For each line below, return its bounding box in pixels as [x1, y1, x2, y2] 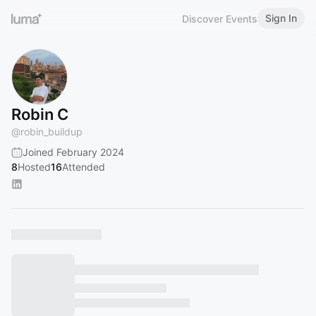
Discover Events [182, 12, 257, 25]
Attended [62, 161, 105, 173]
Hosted [18, 161, 51, 173]
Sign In [265, 12, 297, 24]
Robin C [11, 105, 68, 123]
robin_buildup [20, 126, 83, 138]
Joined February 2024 [23, 146, 124, 158]
